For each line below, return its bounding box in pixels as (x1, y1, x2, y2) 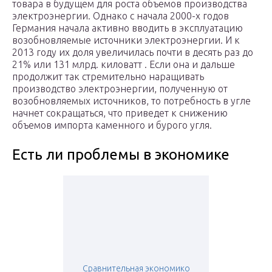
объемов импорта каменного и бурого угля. (12, 120, 212, 131)
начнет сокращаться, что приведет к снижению (12, 107, 228, 119)
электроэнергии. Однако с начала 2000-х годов (12, 10, 229, 22)
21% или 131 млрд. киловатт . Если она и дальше (12, 59, 235, 70)
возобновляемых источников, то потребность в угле (12, 95, 251, 107)
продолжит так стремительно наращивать (12, 71, 204, 83)
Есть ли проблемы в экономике (12, 146, 229, 163)
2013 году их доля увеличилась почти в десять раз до (12, 47, 253, 58)
